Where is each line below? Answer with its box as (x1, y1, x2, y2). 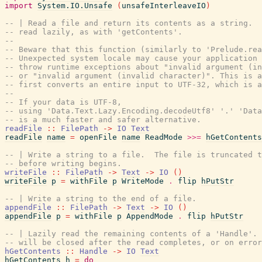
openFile (80, 133, 117, 142)
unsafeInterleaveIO (122, 1, 206, 10)
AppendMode (126, 212, 173, 220)
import (5, 1, 33, 10)
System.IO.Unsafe (37, 1, 112, 10)
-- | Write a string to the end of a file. (5, 194, 196, 203)
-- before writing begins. (5, 159, 122, 168)
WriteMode (122, 177, 164, 185)
